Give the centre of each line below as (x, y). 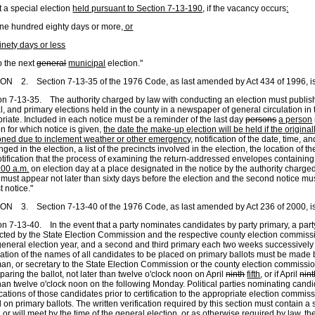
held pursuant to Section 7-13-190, (139, 8)
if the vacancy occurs (246, 8)
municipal (87, 63)
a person (296, 120)
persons (261, 120)
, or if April (280, 274)
